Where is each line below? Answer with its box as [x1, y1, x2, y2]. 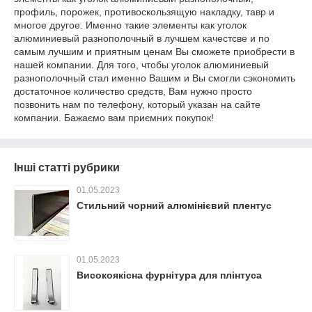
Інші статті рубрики [14, 162, 120, 173]
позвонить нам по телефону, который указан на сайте [14, 99, 260, 110]
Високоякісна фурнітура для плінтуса [77, 270, 262, 281]
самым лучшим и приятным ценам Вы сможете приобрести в [14, 46, 295, 57]
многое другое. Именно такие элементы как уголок [14, 19, 247, 31]
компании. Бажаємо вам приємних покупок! [14, 112, 214, 123]
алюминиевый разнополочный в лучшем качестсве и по [14, 33, 270, 44]
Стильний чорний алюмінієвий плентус [77, 200, 272, 211]
